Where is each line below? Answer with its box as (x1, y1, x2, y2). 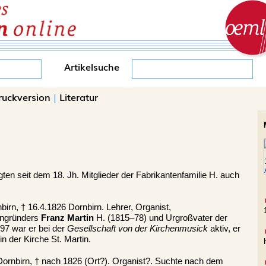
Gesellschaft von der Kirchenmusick (67, 224, 208, 234)
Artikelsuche (64, 59, 119, 74)
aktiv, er (208, 224, 240, 234)
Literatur (59, 90, 98, 104)
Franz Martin (41, 213, 94, 223)
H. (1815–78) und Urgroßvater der (94, 213, 227, 223)
